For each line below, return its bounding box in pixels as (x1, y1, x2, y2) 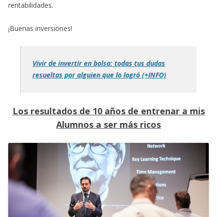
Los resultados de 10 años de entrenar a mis (12, 105, 205, 117)
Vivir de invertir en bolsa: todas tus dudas (32, 58, 165, 68)
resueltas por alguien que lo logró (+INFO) (32, 70, 166, 79)
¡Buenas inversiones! (8, 23, 72, 33)
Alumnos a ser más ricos (56, 118, 161, 130)
